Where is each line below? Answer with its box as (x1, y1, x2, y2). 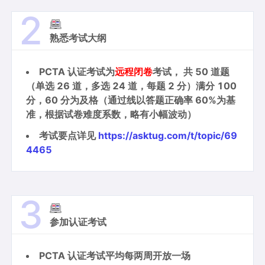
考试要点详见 (39, 130, 99, 142)
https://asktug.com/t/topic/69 (98, 130, 238, 142)
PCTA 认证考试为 (39, 66, 115, 78)
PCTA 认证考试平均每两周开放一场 (39, 250, 191, 262)
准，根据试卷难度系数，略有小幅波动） (26, 108, 197, 121)
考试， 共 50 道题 (153, 66, 230, 78)
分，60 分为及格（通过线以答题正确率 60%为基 (26, 94, 236, 106)
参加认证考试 (50, 216, 107, 228)
